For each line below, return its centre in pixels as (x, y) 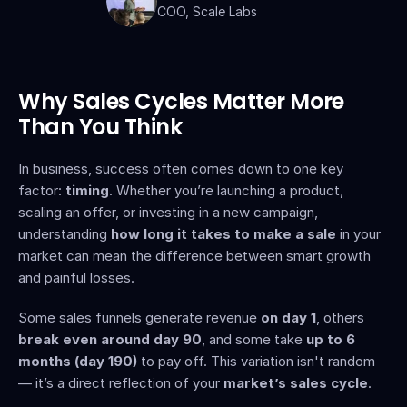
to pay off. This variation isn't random (256, 361)
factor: (42, 190)
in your (358, 234)
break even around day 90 (110, 339)
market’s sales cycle (296, 383)
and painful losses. (76, 278)
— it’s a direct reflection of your (121, 383)
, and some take (254, 339)
